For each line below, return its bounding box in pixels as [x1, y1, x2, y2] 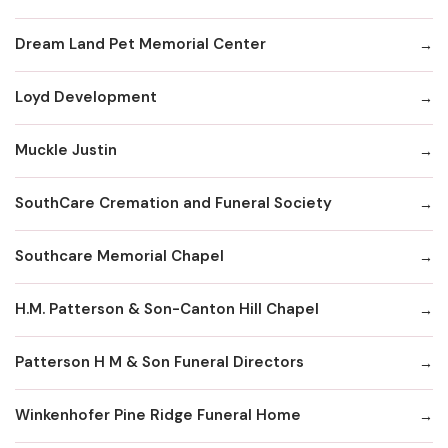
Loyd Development [15, 87, 157, 108]
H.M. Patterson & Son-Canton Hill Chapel [15, 299, 319, 320]
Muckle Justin [15, 140, 117, 161]
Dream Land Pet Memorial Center [15, 34, 266, 55]
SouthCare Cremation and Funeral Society [15, 193, 332, 214]
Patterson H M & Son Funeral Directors [15, 352, 304, 373]
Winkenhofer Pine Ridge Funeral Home [15, 405, 301, 426]
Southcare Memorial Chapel [15, 246, 224, 267]
